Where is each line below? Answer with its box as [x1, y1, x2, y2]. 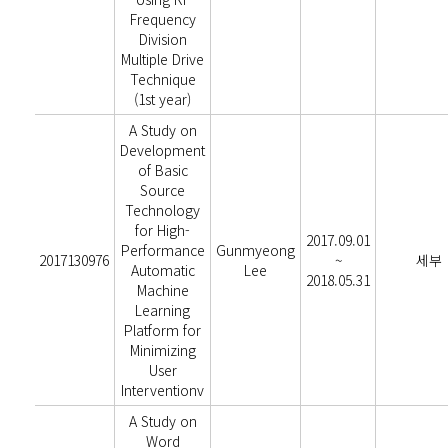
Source [140, 180, 186, 200]
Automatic [130, 260, 195, 280]
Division [138, 29, 187, 49]
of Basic [137, 160, 188, 180]
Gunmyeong [216, 240, 296, 260]
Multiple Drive [121, 49, 205, 69]
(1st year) [134, 89, 192, 109]
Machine [136, 280, 189, 300]
